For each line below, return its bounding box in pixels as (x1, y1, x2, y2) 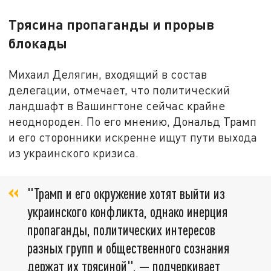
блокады (8, 34, 68, 51)
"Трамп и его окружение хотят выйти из (27, 184, 225, 203)
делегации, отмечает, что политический (8, 82, 230, 97)
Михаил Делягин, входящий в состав (8, 67, 207, 81)
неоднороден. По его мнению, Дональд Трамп (8, 114, 257, 128)
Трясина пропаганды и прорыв (8, 15, 215, 33)
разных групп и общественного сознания (27, 239, 229, 257)
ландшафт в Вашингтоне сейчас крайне (8, 98, 226, 113)
